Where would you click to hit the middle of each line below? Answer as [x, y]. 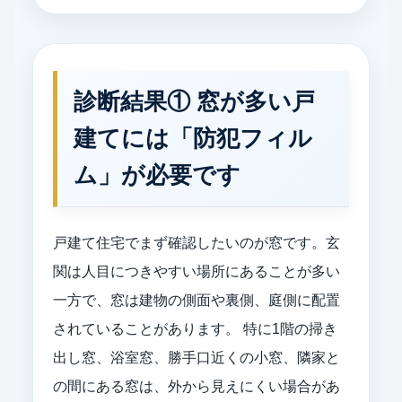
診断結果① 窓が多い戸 [194, 101]
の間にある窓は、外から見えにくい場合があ [197, 386]
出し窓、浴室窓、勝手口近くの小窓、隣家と [197, 357]
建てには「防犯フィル [193, 138]
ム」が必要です [157, 175]
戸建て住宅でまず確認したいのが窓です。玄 [197, 242]
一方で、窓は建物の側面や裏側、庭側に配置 [197, 300]
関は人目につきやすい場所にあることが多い [197, 271]
